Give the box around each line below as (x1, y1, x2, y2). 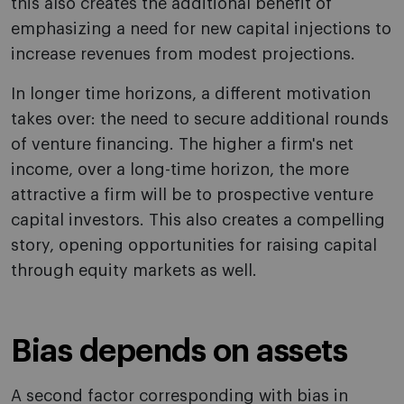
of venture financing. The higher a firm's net (11, 136, 353, 153)
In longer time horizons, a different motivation (11, 86, 371, 103)
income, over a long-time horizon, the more (11, 161, 349, 179)
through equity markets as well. (11, 262, 257, 280)
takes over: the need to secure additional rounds (11, 111, 389, 128)
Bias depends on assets (11, 335, 347, 368)
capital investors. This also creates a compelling (11, 212, 385, 229)
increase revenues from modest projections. (11, 46, 355, 63)
